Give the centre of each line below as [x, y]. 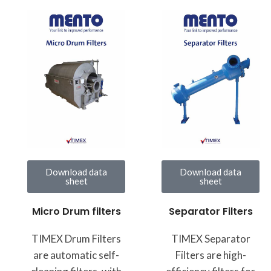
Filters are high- [211, 255]
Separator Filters [211, 212]
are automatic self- [76, 255]
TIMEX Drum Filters [76, 239]
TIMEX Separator [211, 239]
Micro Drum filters [76, 212]
